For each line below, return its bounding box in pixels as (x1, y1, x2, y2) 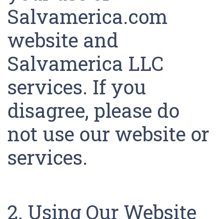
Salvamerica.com (7, 3, 168, 29)
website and (7, 27, 118, 53)
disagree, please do (7, 97, 179, 123)
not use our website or (7, 121, 209, 147)
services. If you (7, 74, 146, 100)
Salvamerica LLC (7, 50, 164, 76)
